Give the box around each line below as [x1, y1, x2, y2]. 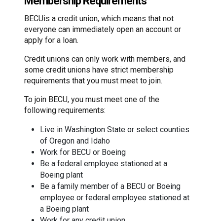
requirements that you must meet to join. [24, 75, 162, 85]
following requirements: [24, 105, 106, 115]
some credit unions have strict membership [24, 65, 174, 74]
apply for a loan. [24, 35, 78, 45]
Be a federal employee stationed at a [40, 158, 167, 168]
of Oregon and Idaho [40, 136, 110, 146]
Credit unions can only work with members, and [24, 54, 185, 64]
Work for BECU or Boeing [40, 147, 126, 157]
